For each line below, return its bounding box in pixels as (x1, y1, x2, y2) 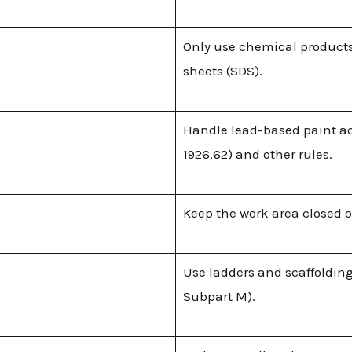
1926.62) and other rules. (182, 145, 332, 162)
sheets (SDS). (182, 62, 262, 79)
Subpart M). (182, 288, 255, 304)
